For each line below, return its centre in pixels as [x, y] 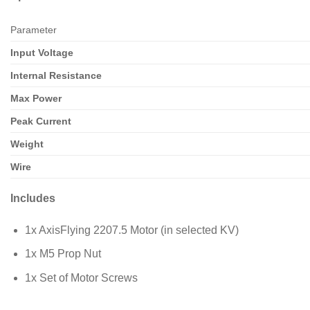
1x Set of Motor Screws [81, 278]
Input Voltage [42, 53]
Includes [33, 199]
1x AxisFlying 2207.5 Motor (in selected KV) [131, 230]
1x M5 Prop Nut [63, 254]
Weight [27, 144]
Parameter [34, 30]
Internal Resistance [56, 76]
